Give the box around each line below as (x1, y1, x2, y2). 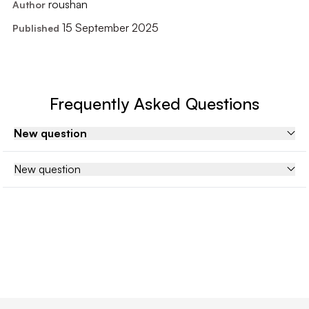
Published (12, 21, 59, 34)
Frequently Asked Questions (50, 92, 259, 114)
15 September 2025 (61, 20, 159, 34)
